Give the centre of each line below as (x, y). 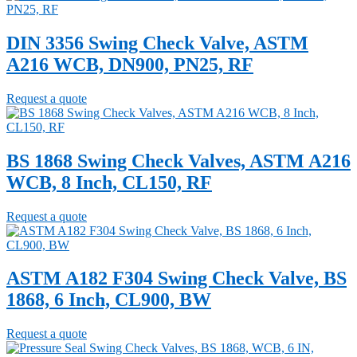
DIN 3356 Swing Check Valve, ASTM (157, 43)
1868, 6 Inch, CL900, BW (109, 300)
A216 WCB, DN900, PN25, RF (130, 64)
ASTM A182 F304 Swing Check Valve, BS (177, 279)
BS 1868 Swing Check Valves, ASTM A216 (178, 161)
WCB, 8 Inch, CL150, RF (109, 182)
